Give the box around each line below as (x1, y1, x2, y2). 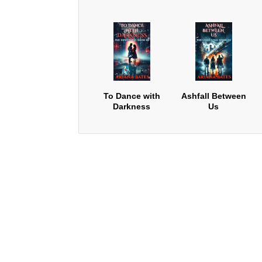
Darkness (113, 102, 151, 111)
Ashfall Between (181, 91, 246, 101)
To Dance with (103, 91, 160, 101)
